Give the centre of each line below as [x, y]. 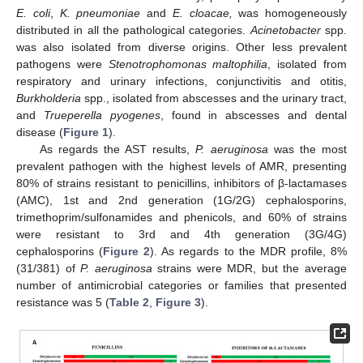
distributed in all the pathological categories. [133, 30]
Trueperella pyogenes [102, 115]
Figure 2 [127, 252]
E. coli [33, 13]
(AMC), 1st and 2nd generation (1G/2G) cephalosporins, [181, 201]
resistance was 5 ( [63, 303]
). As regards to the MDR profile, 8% [249, 252]
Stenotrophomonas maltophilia [188, 64]
